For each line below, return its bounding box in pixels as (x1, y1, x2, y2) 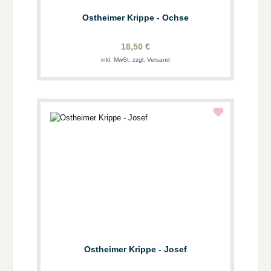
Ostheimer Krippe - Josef (84, 244, 187, 254)
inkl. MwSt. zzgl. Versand (101, 56, 170, 63)
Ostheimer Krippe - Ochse (82, 13, 189, 23)
